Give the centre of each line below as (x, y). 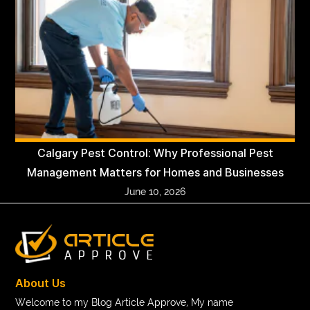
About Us (41, 283)
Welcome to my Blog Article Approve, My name (125, 302)
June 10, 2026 (155, 191)
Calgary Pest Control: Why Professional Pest (155, 153)
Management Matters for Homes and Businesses (155, 172)
